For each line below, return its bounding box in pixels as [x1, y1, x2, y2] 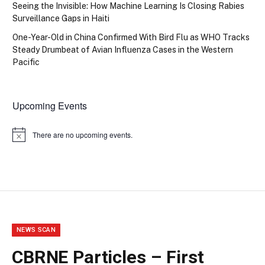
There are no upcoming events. [33, 129, 132, 140]
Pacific [12, 57, 40, 67]
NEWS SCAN [17, 225, 56, 234]
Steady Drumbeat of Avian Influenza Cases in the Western [12, 45, 233, 55]
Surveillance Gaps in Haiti [12, 14, 109, 24]
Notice [12, 133, 33, 144]
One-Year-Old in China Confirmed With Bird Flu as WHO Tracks [12, 33, 250, 43]
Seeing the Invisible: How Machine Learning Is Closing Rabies [12, 1, 244, 11]
